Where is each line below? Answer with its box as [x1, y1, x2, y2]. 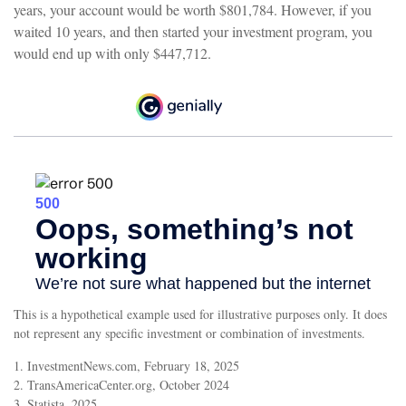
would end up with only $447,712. [14, 43, 211, 63]
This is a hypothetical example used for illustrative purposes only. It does [14, 305, 387, 324]
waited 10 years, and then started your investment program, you [14, 22, 372, 42]
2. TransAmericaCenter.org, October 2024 [14, 376, 229, 394]
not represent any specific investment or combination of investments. [14, 324, 365, 343]
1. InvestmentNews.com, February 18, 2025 [14, 357, 239, 375]
